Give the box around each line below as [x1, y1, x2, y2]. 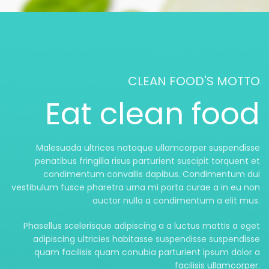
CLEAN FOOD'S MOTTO [128, 73, 260, 90]
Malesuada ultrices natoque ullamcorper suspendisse [36, 142, 260, 154]
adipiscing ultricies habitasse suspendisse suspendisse [33, 233, 260, 246]
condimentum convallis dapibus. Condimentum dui [43, 168, 260, 181]
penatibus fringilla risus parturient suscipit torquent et [35, 155, 260, 168]
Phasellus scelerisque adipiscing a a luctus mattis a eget [23, 220, 260, 232]
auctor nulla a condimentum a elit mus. [92, 195, 260, 207]
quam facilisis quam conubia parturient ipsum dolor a [34, 246, 260, 259]
